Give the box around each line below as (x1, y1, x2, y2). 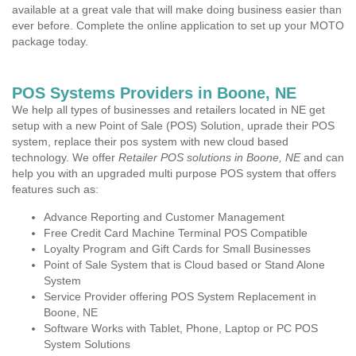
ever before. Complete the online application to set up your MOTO (12, 19, 344, 32)
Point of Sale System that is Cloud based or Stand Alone (44, 258, 325, 271)
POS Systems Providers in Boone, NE (12, 84, 296, 102)
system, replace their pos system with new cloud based (12, 135, 288, 148)
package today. (12, 35, 88, 48)
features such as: (12, 183, 99, 195)
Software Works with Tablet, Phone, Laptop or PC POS (44, 322, 318, 335)
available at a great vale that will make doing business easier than (12, 3, 342, 16)
